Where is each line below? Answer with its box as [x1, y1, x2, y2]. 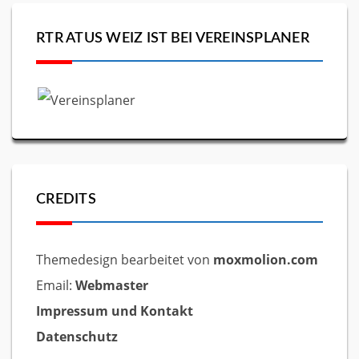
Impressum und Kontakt [36, 302, 193, 320]
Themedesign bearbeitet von [36, 251, 213, 268]
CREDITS [36, 192, 96, 207]
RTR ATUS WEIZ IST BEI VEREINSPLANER [36, 30, 309, 46]
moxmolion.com [213, 251, 318, 268]
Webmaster [75, 276, 148, 294]
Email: [36, 276, 75, 294]
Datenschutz [36, 328, 118, 345]
